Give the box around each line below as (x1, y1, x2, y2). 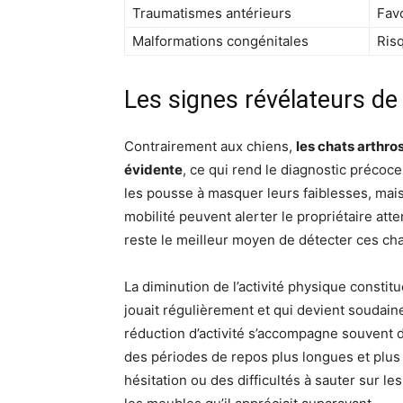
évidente (124, 161, 183, 178)
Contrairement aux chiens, (124, 138, 296, 155)
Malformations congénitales (132, 32, 309, 49)
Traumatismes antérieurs (132, 4, 291, 22)
